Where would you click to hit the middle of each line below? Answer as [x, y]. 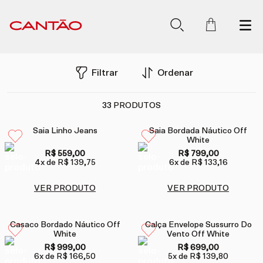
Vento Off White [198, 234]
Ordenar [175, 73]
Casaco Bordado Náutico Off [65, 225]
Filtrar [105, 73]
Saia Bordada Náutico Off [198, 131]
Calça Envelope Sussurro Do [198, 225]
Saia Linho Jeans [65, 131]
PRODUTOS [137, 106]
